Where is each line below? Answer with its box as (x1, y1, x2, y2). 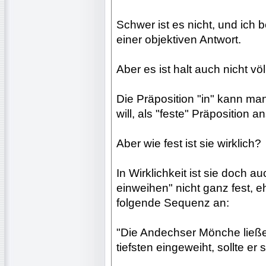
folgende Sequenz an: (116, 196, 229, 209)
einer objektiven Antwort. (116, 33, 241, 46)
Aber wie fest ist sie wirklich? (116, 137, 261, 150)
